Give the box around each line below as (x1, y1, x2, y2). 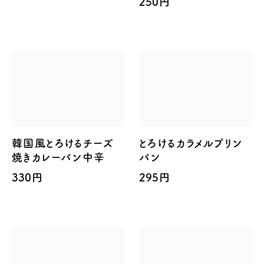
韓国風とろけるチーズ (12, 138, 114, 149)
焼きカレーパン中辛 (12, 152, 105, 163)
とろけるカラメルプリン (139, 138, 243, 149)
